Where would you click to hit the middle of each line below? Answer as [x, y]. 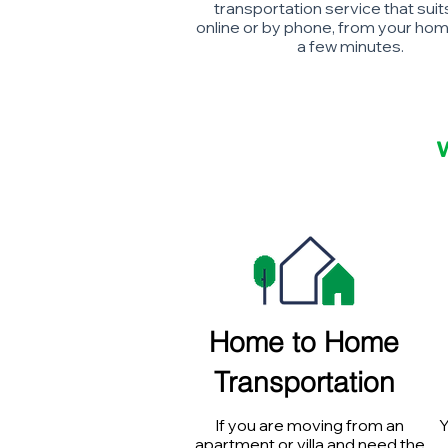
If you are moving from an [309, 425]
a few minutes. [350, 46]
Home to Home [304, 342]
